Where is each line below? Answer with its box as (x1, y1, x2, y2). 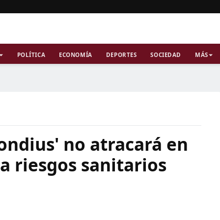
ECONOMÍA (59, 51, 92, 58)
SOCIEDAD (150, 51, 181, 58)
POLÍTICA (17, 51, 46, 58)
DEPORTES (106, 51, 137, 58)
